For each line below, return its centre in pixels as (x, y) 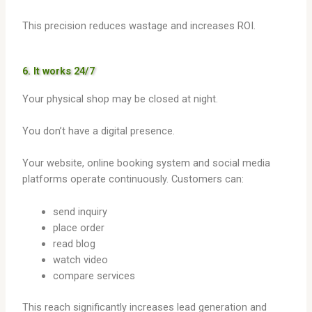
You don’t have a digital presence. (99, 131)
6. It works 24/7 (59, 71)
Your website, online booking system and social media (147, 163)
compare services (94, 275)
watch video (81, 259)
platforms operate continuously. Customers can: (133, 179)
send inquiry (80, 211)
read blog (75, 243)
